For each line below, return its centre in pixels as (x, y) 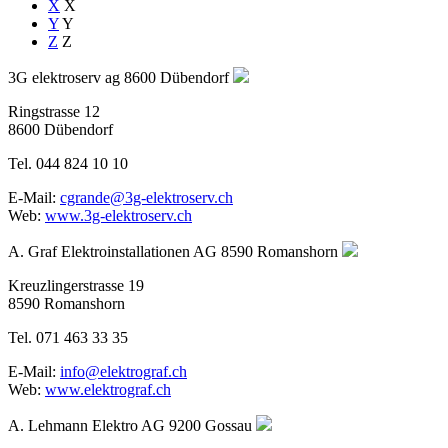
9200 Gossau (210, 425)
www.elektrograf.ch (108, 389)
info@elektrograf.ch (123, 371)
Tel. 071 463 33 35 (68, 337)
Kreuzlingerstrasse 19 (76, 285)
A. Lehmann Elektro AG (86, 425)
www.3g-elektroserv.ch (118, 215)
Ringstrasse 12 (54, 111)
